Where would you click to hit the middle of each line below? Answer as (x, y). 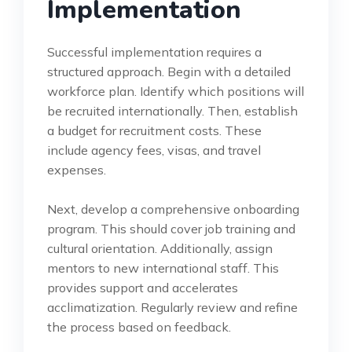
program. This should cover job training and (171, 229)
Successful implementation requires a (154, 52)
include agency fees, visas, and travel (154, 150)
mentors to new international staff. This (163, 268)
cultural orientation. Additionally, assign (160, 249)
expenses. (77, 170)
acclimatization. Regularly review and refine (172, 308)
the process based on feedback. (139, 327)
